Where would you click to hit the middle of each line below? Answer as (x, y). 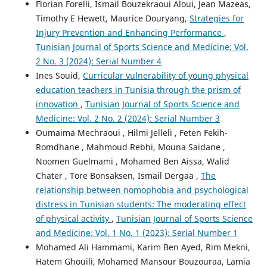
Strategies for (216, 18)
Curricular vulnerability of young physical (165, 75)
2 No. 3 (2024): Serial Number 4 (98, 61)
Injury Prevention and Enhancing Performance (130, 32)
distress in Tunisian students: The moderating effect (141, 204)
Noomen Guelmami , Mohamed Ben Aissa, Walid (132, 161)
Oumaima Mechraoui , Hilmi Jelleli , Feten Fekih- (131, 132)
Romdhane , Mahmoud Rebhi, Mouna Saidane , (130, 147)
